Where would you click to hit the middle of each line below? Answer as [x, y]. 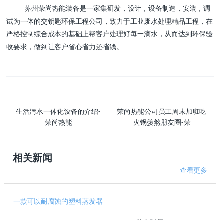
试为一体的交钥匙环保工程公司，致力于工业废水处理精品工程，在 [110, 21]
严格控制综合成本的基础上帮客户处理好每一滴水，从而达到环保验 [110, 34]
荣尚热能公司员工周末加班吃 [162, 111]
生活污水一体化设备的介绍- [58, 111]
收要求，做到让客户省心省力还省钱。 [65, 47]
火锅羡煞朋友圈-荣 [162, 122]
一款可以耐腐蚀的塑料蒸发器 [58, 201]
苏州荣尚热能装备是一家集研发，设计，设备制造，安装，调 [118, 8]
